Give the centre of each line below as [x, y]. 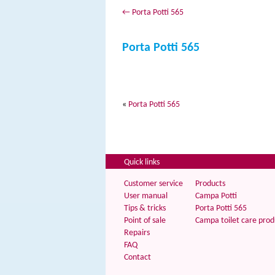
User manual [146, 196]
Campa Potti [216, 196]
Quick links [142, 162]
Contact [137, 258]
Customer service [153, 184]
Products [210, 184]
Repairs [137, 233]
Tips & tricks [145, 208]
